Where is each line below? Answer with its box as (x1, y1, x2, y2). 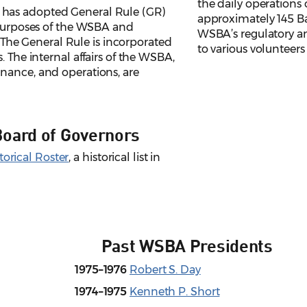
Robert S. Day (130, 263, 201, 277)
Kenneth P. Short (130, 285, 220, 299)
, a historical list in (69, 151, 161, 164)
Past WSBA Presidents (101, 234, 273, 256)
